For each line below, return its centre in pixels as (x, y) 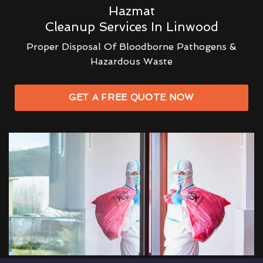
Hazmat (131, 11)
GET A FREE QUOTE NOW (131, 97)
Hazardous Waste (131, 61)
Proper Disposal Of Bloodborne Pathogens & (131, 46)
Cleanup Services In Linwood (131, 26)
